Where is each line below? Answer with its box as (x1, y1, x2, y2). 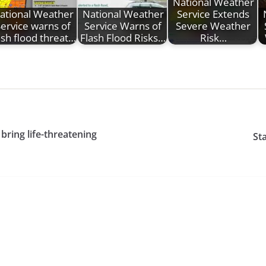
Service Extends (177, 7, 249, 21)
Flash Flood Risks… (80, 31, 166, 45)
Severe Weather (176, 19, 251, 33)
